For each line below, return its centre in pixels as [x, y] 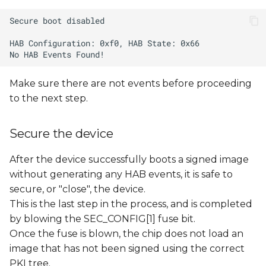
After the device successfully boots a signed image [129, 160]
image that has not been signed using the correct [127, 249]
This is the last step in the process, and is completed [131, 204]
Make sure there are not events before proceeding [131, 84]
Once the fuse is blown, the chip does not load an [126, 234]
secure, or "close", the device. [77, 189]
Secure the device [61, 134]
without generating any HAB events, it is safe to [121, 175]
